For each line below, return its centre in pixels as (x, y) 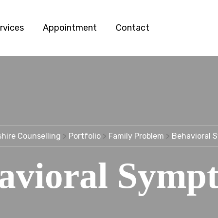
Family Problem (136, 136)
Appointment (70, 28)
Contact (133, 28)
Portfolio (84, 136)
